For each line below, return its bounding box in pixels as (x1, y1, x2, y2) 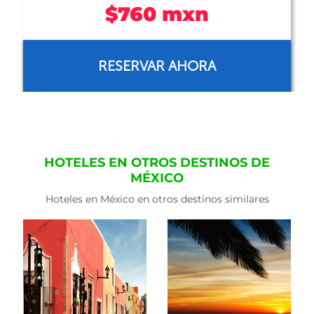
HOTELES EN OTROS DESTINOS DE (44, 155, 270, 170)
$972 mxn (105, 2, 209, 26)
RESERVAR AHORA (97, 57, 216, 74)
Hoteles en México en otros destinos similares (45, 193, 269, 205)
